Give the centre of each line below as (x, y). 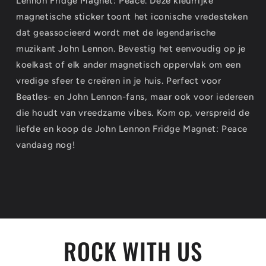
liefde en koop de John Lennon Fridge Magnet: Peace (132, 129)
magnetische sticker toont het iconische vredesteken (132, 17)
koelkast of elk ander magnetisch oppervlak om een (129, 65)
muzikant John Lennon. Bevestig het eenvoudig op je (131, 49)
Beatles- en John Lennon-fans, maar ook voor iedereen (135, 97)
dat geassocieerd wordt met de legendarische (116, 33)
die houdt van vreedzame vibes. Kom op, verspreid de (133, 113)
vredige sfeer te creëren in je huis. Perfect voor (119, 81)
